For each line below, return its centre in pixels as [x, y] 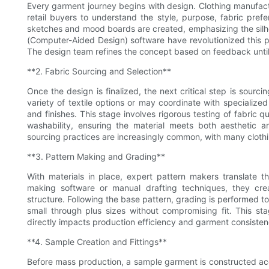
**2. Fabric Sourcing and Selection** [99, 71]
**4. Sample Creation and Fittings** [97, 242]
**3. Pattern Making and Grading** [96, 157]
